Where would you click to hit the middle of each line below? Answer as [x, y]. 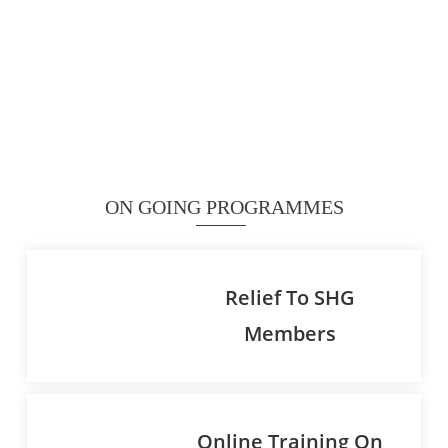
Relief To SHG [289, 298]
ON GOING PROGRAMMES [224, 207]
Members [289, 334]
